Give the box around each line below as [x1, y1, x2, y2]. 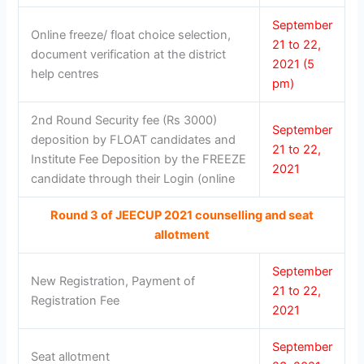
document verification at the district [31, 47, 227, 63]
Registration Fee [31, 293, 120, 309]
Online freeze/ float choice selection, [31, 28, 232, 43]
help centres [31, 67, 100, 82]
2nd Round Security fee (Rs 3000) [31, 113, 218, 128]
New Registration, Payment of [31, 274, 196, 289]
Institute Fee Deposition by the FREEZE [31, 152, 247, 167]
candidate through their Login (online [31, 171, 236, 187]
